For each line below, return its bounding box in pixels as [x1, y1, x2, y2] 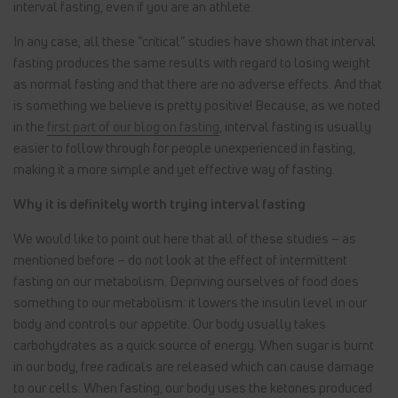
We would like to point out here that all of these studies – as [13, 229, 356, 248]
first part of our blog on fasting [47, 117, 219, 136]
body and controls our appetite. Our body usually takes [13, 314, 326, 333]
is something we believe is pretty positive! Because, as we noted [13, 96, 380, 115]
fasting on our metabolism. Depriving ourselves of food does [13, 272, 359, 291]
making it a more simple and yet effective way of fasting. [13, 160, 335, 179]
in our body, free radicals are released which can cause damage [13, 357, 374, 376]
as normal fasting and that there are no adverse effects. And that [13, 75, 382, 93]
